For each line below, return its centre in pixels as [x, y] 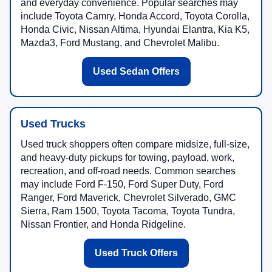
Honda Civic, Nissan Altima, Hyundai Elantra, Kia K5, [135, 30]
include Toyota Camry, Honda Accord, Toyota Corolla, [135, 16]
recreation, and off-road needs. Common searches [128, 171]
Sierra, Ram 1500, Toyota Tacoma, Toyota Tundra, [128, 211]
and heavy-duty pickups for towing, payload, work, [127, 158]
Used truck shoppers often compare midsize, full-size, [135, 144]
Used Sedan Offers [136, 72]
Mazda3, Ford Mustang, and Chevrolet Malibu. [120, 43]
